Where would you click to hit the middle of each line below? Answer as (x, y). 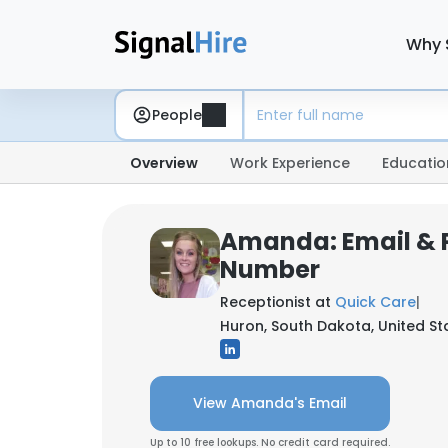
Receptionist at (277, 302)
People (177, 114)
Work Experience (290, 163)
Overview (164, 163)
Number (270, 269)
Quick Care (375, 302)
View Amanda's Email (270, 403)
